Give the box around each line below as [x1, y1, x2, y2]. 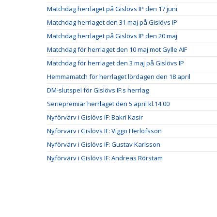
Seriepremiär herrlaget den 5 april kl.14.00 [47, 99, 170, 108]
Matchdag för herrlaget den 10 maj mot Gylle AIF [47, 45, 187, 54]
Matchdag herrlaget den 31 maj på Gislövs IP [47, 18, 177, 27]
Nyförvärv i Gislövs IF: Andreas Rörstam [47, 154, 163, 162]
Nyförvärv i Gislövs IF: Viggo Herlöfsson [47, 126, 162, 135]
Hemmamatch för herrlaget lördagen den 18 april [47, 72, 190, 81]
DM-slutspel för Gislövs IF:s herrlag [47, 86, 149, 94]
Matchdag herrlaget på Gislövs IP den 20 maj [47, 31, 177, 40]
